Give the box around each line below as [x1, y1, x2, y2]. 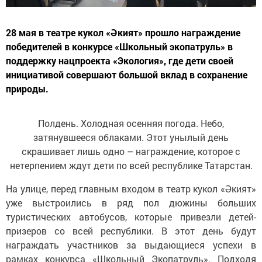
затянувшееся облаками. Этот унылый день [33, 122, 229, 135]
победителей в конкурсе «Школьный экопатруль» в [6, 32, 233, 44]
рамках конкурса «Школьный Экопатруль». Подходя [6, 244, 256, 257]
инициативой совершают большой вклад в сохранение [6, 60, 247, 73]
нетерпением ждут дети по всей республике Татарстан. [9, 150, 253, 163]
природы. [6, 74, 49, 87]
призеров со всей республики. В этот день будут [6, 216, 256, 229]
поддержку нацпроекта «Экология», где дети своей [6, 46, 233, 58]
